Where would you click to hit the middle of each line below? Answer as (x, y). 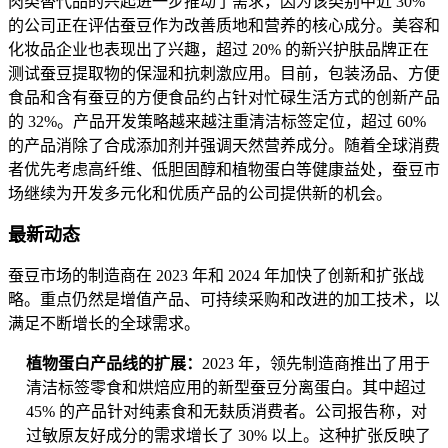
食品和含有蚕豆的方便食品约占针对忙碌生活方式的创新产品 (224, 98)
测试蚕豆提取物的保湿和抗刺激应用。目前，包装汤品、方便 (224, 74)
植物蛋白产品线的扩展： (114, 364)
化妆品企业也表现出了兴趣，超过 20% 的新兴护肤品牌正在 (218, 50)
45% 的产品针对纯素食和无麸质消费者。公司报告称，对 (226, 412)
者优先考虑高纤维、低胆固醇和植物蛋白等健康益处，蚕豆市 (224, 170)
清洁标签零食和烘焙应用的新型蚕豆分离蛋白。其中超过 (226, 388)
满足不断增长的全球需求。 (104, 324)
